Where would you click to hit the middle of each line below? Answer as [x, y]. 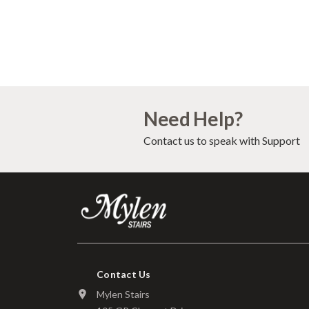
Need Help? [193, 119]
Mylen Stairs [123, 295]
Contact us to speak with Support [221, 141]
